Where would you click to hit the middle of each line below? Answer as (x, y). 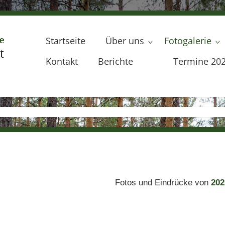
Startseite (65, 41)
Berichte (115, 61)
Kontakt (62, 61)
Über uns (125, 41)
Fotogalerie (188, 41)
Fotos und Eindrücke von (163, 183)
